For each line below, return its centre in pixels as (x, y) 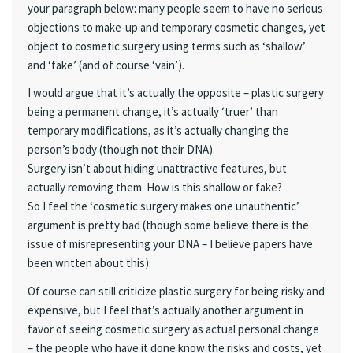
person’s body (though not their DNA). (121, 150)
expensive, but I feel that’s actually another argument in (165, 310)
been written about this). (89, 263)
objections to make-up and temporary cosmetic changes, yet (176, 27)
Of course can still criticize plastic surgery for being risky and (176, 291)
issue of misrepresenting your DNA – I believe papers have (170, 244)
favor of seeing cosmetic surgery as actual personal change (173, 329)
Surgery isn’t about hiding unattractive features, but (157, 169)
